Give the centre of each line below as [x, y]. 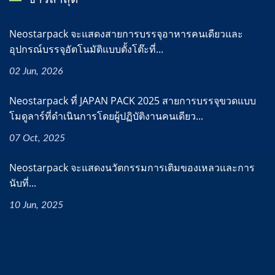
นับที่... [23, 183]
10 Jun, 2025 [36, 205]
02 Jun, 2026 [36, 71]
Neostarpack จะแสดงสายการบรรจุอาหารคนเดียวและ [126, 33]
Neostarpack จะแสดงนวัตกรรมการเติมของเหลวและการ [132, 167]
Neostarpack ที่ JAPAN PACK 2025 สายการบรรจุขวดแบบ [133, 100]
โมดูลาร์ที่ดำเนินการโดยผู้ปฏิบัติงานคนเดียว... [106, 116]
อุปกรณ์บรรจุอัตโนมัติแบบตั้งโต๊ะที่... [86, 49]
